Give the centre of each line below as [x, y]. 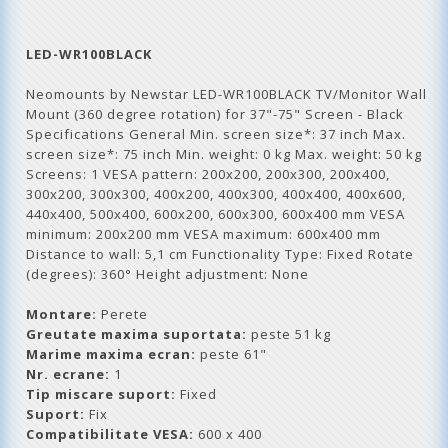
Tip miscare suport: [101, 393]
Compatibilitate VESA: [110, 433]
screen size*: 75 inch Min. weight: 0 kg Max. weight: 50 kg [224, 153]
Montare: [61, 313]
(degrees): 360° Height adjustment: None [167, 273]
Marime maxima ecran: [111, 353]
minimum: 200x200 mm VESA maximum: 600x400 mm [203, 233]
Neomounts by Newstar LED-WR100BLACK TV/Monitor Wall [226, 93]
